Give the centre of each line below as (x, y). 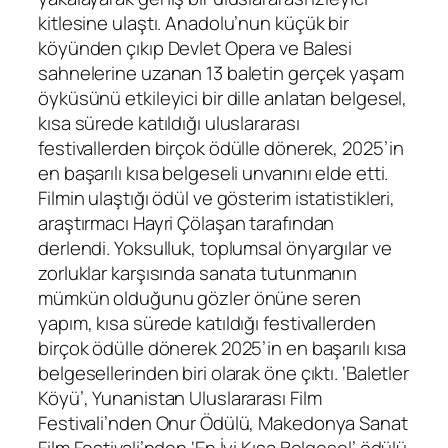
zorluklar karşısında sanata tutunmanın (198, 273)
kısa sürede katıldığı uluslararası (169, 123)
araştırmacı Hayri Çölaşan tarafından (186, 223)
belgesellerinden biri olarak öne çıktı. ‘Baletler (224, 373)
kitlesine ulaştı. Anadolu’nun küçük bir (194, 23)
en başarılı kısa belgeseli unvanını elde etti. (213, 173)
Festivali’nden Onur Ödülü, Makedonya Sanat (223, 423)
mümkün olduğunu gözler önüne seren (199, 298)
